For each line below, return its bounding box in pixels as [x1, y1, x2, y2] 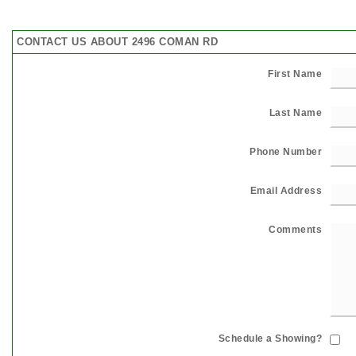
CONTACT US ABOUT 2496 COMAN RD [17, 35, 218, 48]
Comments [269, 223, 322, 235]
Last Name [269, 106, 322, 118]
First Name [268, 68, 322, 79]
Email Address [250, 184, 322, 196]
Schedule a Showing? [218, 332, 322, 344]
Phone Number [250, 145, 322, 157]
